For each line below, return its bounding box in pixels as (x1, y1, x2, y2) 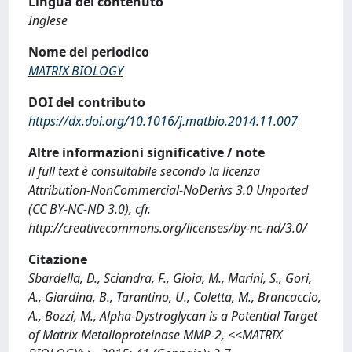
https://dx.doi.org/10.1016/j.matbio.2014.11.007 (28, 112, 298, 130)
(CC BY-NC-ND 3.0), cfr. (28, 200, 151, 218)
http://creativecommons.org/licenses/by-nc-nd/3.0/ (28, 219, 307, 236)
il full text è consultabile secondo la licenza (28, 163, 260, 180)
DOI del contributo (28, 93, 145, 111)
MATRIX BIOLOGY (28, 62, 123, 79)
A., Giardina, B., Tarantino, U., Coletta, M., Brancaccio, (28, 288, 321, 306)
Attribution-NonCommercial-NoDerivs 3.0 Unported (28, 181, 308, 199)
